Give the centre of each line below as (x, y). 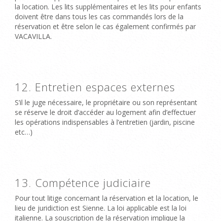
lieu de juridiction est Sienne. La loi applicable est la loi (101, 208)
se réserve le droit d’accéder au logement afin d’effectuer (105, 112)
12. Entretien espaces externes (95, 87)
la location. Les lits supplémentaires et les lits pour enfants (108, 6)
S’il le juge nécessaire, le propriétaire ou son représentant (106, 102)
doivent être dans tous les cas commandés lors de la (99, 16)
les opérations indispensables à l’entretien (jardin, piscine (105, 122)
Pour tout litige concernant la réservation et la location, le (107, 198)
